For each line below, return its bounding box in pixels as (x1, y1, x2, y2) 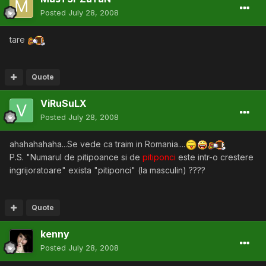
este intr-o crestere (176, 151, 254, 162)
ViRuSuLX (40, 97, 87, 109)
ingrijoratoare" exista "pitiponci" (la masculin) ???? (9, 164, 205, 175)
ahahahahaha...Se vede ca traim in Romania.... (9, 138, 185, 149)
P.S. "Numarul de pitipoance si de (9, 151, 142, 162)
